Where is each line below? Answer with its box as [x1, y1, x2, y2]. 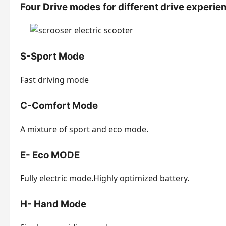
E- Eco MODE [20, 149, 80, 161]
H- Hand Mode [20, 198, 86, 210]
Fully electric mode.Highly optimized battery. [20, 173, 189, 184]
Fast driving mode [20, 74, 89, 85]
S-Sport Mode [20, 50, 84, 63]
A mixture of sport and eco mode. [20, 123, 148, 135]
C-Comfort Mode [20, 99, 98, 111]
